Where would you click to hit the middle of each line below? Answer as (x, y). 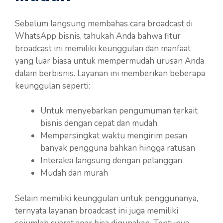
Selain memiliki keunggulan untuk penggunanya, (107, 198)
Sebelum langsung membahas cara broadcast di (104, 23)
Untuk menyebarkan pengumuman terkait (119, 111)
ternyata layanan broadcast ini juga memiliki (97, 211)
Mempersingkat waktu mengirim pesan (114, 136)
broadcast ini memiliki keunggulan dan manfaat (103, 48)
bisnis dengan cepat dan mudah (99, 123)
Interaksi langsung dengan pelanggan (111, 161)
